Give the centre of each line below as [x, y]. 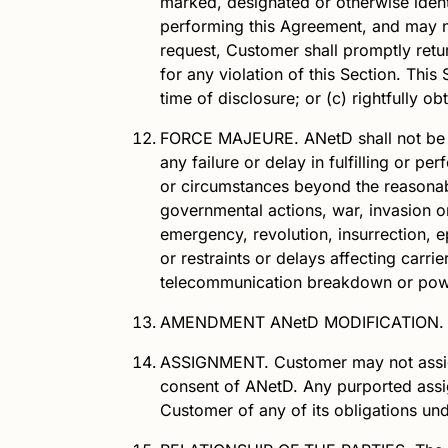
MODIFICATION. [381, 321]
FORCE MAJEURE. [229, 137]
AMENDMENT [215, 321]
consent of [202, 385]
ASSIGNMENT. [214, 361]
